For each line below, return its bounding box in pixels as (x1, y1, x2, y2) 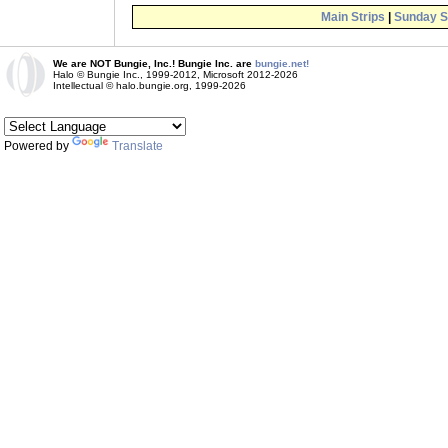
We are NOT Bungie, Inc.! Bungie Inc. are (53, 58, 255, 69)
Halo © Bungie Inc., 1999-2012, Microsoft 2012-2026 (53, 69, 298, 80)
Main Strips (321, 10, 385, 24)
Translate (112, 139, 163, 153)
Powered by (4, 139, 72, 153)
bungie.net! (255, 58, 309, 69)
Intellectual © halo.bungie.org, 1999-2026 (53, 80, 246, 91)
